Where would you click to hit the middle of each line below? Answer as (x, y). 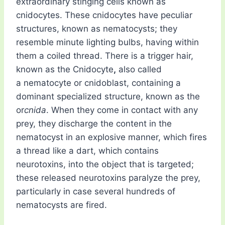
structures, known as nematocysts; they (97, 29)
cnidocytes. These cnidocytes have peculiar (104, 15)
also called (139, 70)
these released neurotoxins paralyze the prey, (108, 178)
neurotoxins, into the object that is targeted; (105, 164)
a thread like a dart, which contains (87, 151)
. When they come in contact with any (122, 110)
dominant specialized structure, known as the (108, 97)
